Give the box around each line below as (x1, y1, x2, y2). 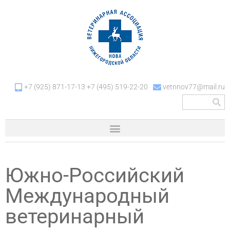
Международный (5, 184, 169, 208)
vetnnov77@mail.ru (163, 83, 225, 91)
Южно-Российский (5, 163, 184, 187)
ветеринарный (5, 204, 144, 228)
